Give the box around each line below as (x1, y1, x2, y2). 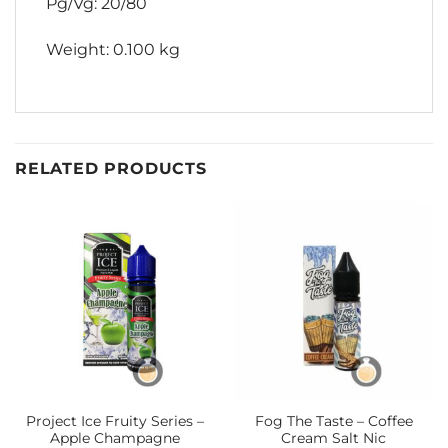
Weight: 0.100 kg (46, 39, 180, 59)
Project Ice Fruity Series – (25, 412, 204, 429)
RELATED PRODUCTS (15, 159, 207, 179)
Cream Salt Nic (281, 429, 386, 446)
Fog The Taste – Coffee (254, 412, 413, 429)
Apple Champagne (49, 429, 180, 446)
